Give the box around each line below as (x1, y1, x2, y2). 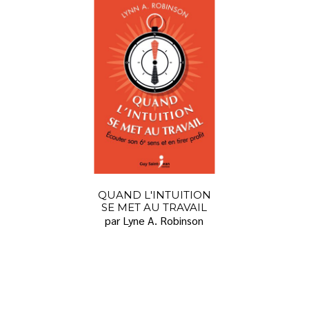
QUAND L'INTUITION (97, 188, 211, 202)
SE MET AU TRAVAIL (101, 201, 208, 215)
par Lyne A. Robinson (105, 213, 204, 228)
